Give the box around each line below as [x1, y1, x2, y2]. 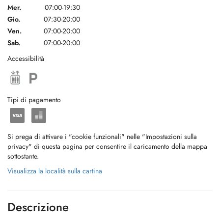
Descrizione [7, 198, 69, 216]
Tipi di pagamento [7, 95, 61, 105]
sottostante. [7, 151, 39, 161]
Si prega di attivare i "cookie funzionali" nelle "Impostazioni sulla [7, 132, 197, 141]
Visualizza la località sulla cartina [7, 166, 102, 176]
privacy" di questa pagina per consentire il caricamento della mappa [7, 141, 207, 151]
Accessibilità [7, 54, 44, 63]
